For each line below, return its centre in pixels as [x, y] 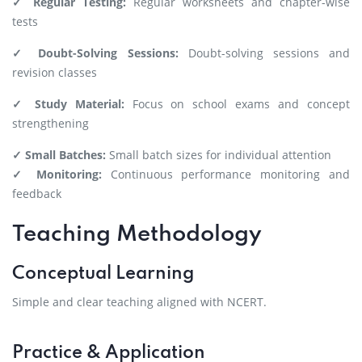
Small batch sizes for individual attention [219, 155]
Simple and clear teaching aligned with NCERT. [139, 302]
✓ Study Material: [68, 104]
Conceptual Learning [103, 274]
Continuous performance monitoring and [226, 174]
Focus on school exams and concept [237, 104]
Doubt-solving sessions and [264, 53]
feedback [37, 194]
